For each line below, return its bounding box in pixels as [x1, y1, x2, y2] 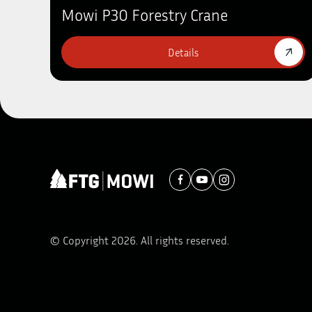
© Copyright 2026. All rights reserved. [50, 233, 229, 247]
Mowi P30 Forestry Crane [61, 4, 228, 24]
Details [167, 45, 198, 58]
